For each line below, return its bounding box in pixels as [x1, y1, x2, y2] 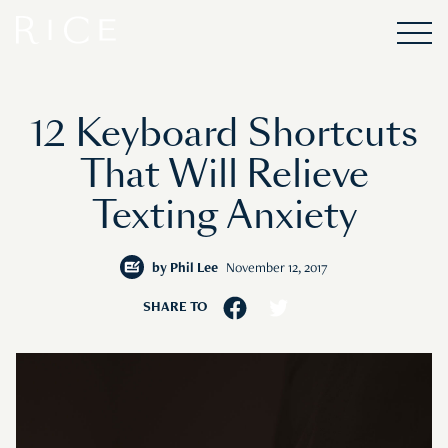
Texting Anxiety [91, 191, 357, 241]
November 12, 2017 [226, 262, 328, 276]
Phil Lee [170, 262, 218, 276]
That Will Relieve [79, 150, 369, 200]
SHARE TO [142, 301, 207, 316]
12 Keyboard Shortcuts [30, 109, 418, 159]
